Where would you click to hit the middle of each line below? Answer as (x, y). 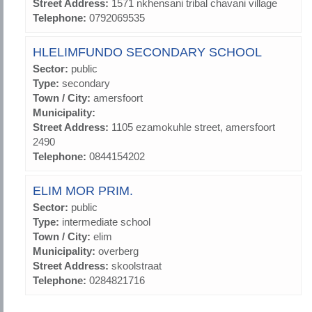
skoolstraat (136, 266)
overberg (118, 251)
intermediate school (106, 222)
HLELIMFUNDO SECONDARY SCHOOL (147, 53)
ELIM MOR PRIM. (83, 191)
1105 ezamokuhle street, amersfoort (193, 127)
